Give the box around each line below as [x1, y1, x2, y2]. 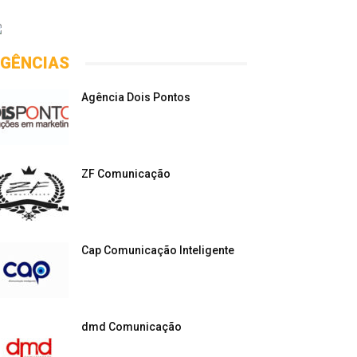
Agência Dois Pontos [81, 91, 190, 104]
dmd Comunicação [81, 320, 182, 333]
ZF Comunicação [81, 167, 171, 180]
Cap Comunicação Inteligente [81, 244, 234, 257]
